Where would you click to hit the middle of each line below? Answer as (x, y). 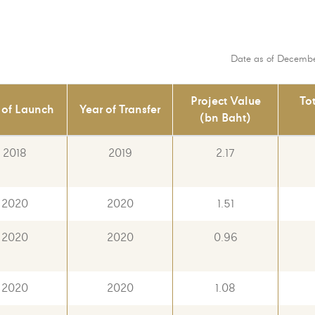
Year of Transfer (120, 109)
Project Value (225, 101)
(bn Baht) (225, 118)
